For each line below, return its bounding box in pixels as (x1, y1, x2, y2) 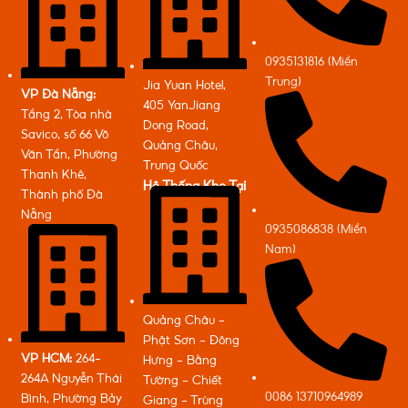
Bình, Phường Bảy (21, 393, 122, 404)
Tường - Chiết (143, 374, 222, 386)
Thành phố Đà (21, 189, 103, 200)
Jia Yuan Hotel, (143, 79, 226, 91)
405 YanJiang (143, 99, 220, 111)
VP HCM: (21, 352, 72, 364)
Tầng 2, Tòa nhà (21, 108, 112, 120)
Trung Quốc (143, 159, 209, 171)
